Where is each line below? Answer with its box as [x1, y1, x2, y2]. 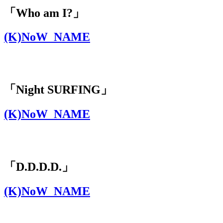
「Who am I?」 [4, 6, 85, 19]
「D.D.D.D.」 [4, 160, 74, 173]
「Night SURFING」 [4, 83, 112, 97]
